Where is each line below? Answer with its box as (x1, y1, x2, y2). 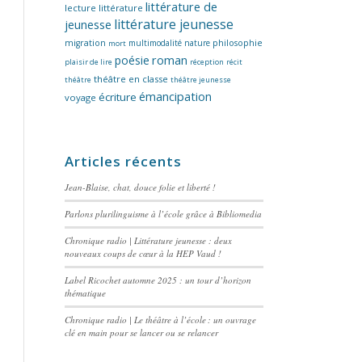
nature (184, 37, 210, 48)
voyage (65, 91, 96, 103)
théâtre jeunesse (170, 74, 231, 85)
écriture (99, 90, 137, 104)
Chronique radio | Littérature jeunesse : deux (65, 234, 232, 246)
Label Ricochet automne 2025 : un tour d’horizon (65, 274, 251, 286)
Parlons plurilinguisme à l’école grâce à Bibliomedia (65, 208, 262, 220)
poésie (115, 53, 149, 68)
